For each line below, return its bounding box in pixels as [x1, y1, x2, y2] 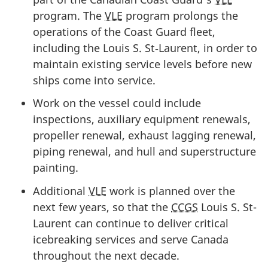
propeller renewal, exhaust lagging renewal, [33, 128, 256, 143]
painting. [33, 160, 78, 175]
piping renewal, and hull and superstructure [33, 144, 256, 159]
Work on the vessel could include [33, 96, 201, 111]
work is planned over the [106, 183, 235, 198]
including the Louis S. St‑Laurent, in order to [33, 40, 257, 55]
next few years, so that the [33, 199, 171, 214]
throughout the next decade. [33, 248, 179, 263]
